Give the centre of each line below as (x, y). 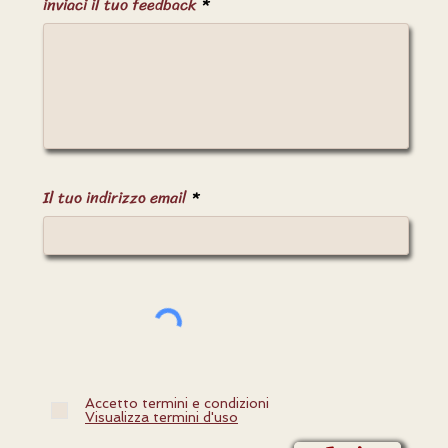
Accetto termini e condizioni (177, 403)
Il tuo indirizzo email (115, 197)
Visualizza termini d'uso (161, 417)
